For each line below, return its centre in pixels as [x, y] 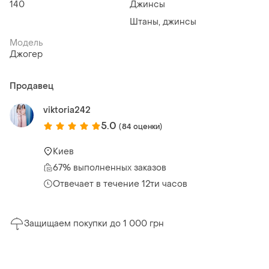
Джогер [26, 55]
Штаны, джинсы [163, 22]
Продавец [32, 86]
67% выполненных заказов [110, 168]
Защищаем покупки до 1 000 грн [94, 224]
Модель [26, 43]
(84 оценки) [141, 126]
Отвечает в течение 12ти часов [120, 184]
